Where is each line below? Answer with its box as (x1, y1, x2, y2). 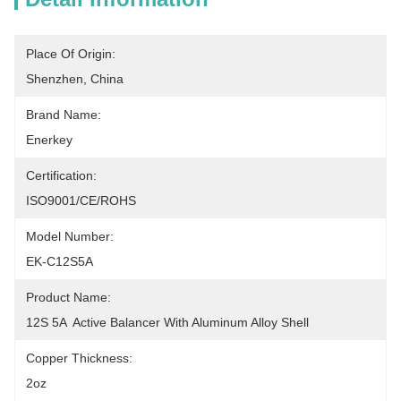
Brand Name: (26, 107, 101, 122)
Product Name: (26, 290, 111, 304)
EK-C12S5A (26, 254, 93, 269)
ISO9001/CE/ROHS (26, 193, 136, 208)
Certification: (26, 168, 97, 183)
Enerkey (26, 132, 73, 147)
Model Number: (26, 229, 114, 243)
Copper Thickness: (26, 351, 132, 365)
